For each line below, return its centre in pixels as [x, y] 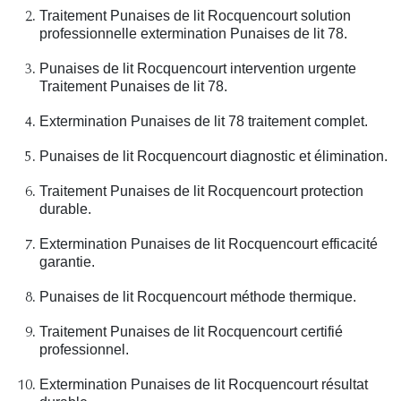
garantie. [67, 262]
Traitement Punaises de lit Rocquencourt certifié [191, 332]
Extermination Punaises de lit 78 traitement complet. [204, 122]
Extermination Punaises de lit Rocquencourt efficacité [209, 244]
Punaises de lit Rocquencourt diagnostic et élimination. [213, 157]
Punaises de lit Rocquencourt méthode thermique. [198, 297]
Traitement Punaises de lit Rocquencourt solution [195, 16]
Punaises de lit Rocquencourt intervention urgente [198, 69]
